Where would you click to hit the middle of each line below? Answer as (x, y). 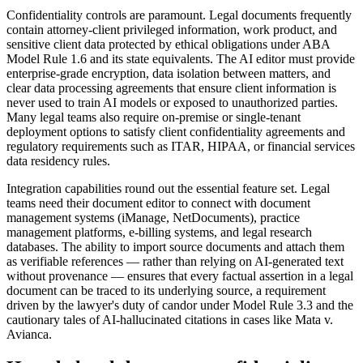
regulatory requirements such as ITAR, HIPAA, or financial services (181, 146)
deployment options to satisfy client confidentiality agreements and (176, 131)
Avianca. (29, 334)
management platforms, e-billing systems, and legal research (159, 232)
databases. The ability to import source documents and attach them (175, 246)
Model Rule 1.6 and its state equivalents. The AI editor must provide (181, 58)
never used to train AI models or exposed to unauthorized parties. (172, 102)
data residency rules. (58, 160)
